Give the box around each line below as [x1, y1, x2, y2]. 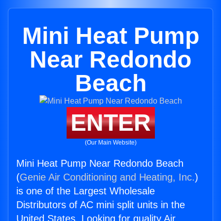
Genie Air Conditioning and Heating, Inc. [20, 172, 195, 183]
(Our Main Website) [84, 139, 137, 146]
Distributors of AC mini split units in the [16, 199, 185, 210]
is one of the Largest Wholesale [16, 185, 155, 196]
